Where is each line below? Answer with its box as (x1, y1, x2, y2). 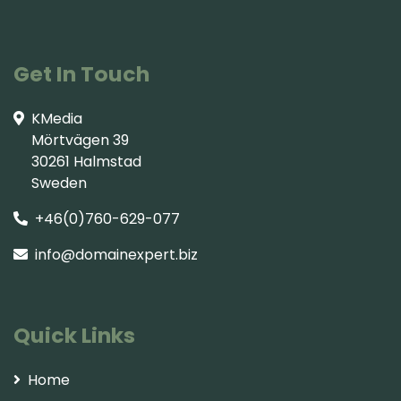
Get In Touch (13, 58, 149, 89)
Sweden (13, 172, 87, 193)
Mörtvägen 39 (13, 129, 129, 150)
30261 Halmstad (13, 150, 141, 172)
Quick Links (13, 320, 135, 350)
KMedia (31, 107, 82, 129)
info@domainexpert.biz (35, 243, 198, 265)
